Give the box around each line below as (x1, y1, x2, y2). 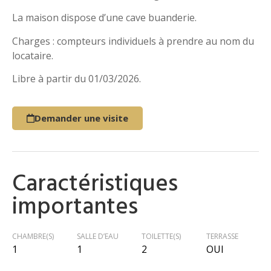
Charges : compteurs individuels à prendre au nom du (12, 34, 254, 48)
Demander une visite (34, 112, 128, 125)
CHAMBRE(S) (12, 231, 54, 242)
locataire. (12, 48, 53, 62)
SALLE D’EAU (77, 231, 119, 242)
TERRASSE (206, 231, 238, 242)
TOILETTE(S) (142, 231, 181, 242)
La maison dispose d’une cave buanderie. (12, 11, 197, 25)
